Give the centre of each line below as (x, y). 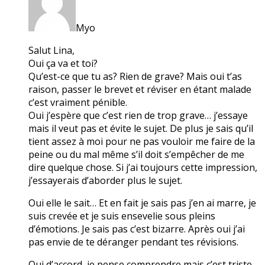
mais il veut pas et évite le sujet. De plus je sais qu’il (141, 128)
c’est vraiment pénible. (78, 102)
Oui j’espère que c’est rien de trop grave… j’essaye (138, 115)
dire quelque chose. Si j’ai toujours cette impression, (143, 167)
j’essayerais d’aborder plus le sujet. (105, 180)
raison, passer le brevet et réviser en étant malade (140, 89)
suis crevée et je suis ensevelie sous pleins (122, 216)
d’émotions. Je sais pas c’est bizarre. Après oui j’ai (137, 229)
